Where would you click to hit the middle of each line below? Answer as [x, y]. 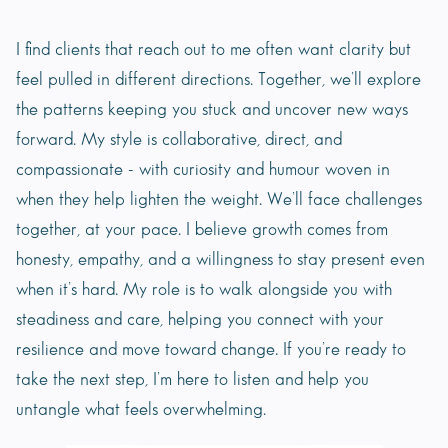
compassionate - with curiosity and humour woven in [203, 170]
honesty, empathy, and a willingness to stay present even [220, 260]
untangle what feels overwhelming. [141, 410]
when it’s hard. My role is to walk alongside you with [204, 290]
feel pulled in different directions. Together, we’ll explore [218, 80]
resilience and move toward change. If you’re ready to [211, 350]
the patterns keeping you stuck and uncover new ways [212, 110]
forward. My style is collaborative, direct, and [179, 140]
